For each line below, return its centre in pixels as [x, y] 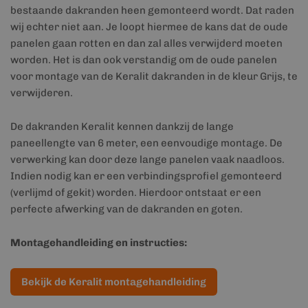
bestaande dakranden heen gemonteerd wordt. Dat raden [152, 10]
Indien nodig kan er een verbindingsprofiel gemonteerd [146, 176]
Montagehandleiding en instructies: [99, 243]
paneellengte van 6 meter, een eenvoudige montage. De [146, 143]
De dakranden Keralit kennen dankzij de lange [122, 126]
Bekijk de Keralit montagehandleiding [114, 282]
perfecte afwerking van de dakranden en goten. [126, 209]
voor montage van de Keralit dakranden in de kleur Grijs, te [154, 76]
